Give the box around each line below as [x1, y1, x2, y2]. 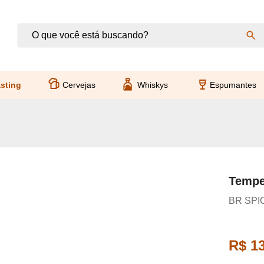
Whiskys [137, 80, 168, 90]
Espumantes [209, 80, 256, 90]
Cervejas [62, 80, 96, 90]
